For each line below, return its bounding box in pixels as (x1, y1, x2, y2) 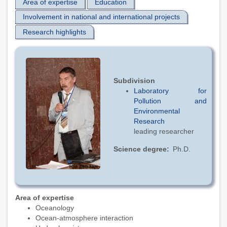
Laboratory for (134, 86, 207, 95)
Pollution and (134, 96, 207, 105)
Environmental (134, 106, 180, 115)
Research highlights (23, 27, 86, 36)
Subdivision (113, 76, 155, 85)
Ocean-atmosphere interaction (35, 213, 133, 222)
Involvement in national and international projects (23, 13, 180, 21)
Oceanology (35, 203, 74, 212)
